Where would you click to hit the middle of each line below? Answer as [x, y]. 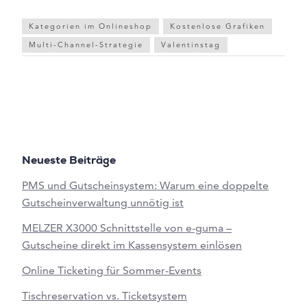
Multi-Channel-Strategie [86, 44]
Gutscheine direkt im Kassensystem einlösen [132, 245]
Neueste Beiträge [69, 161]
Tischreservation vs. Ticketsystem [105, 295]
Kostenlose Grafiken [218, 26]
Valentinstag [191, 44]
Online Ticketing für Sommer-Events [112, 270]
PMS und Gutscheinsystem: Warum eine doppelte [145, 185]
